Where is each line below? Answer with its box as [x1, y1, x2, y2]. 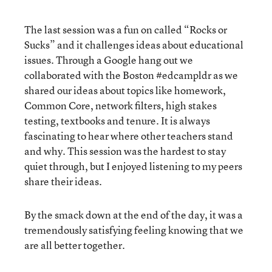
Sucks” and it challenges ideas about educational [24, 38, 243, 52]
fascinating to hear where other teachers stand [24, 129, 233, 143]
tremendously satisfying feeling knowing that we [24, 223, 243, 237]
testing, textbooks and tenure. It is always [24, 114, 210, 127]
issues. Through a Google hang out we [24, 53, 193, 67]
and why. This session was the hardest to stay [24, 144, 226, 158]
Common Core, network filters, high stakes [24, 98, 217, 112]
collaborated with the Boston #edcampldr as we [24, 68, 238, 82]
